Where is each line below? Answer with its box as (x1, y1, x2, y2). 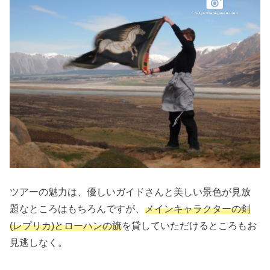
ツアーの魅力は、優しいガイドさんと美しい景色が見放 (10, 186, 251, 197)
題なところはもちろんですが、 (10, 202, 145, 214)
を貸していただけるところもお (122, 219, 257, 231)
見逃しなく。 (10, 236, 68, 248)
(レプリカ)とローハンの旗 (10, 219, 122, 231)
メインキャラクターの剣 (145, 202, 251, 214)
